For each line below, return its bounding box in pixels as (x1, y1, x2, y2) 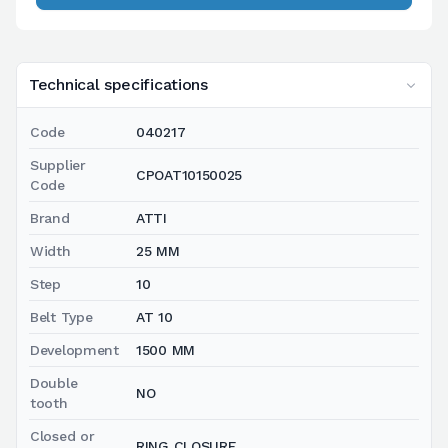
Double (30, 374, 78, 391)
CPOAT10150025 (136, 166, 243, 183)
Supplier (30, 156, 86, 173)
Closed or (30, 427, 95, 444)
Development (30, 341, 119, 358)
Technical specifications (29, 74, 208, 94)
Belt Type (30, 308, 93, 325)
